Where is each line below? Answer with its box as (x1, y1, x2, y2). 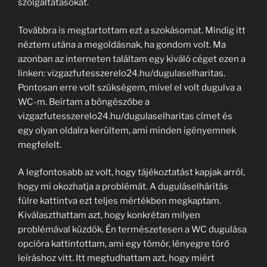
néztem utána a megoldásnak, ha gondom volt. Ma (18, 39, 226, 50)
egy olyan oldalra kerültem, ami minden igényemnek (18, 125, 236, 136)
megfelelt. (18, 139, 61, 150)
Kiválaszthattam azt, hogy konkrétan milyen (18, 210, 200, 221)
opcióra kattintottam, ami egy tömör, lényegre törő (18, 238, 229, 249)
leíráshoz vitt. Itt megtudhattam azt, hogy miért (18, 253, 215, 263)
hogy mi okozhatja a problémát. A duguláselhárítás (18, 181, 228, 192)
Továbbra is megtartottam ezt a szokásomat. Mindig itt (18, 24, 246, 36)
